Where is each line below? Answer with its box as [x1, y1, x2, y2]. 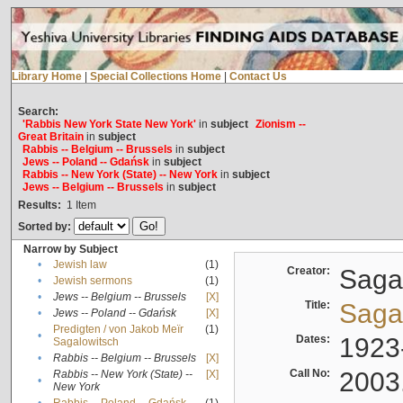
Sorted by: [17, 220, 74, 234]
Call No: [289, 367, 336, 381]
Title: [304, 299, 336, 312]
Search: [17, 105, 58, 119]
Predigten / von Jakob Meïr [52, 323, 184, 336]
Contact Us [228, 70, 287, 84]
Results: [17, 199, 61, 212]
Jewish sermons [52, 274, 132, 288]
